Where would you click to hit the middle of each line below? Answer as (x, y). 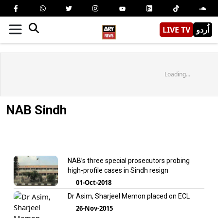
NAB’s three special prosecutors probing (128, 160)
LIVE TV (176, 29)
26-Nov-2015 (94, 208)
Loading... (177, 74)
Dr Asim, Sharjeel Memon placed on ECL (128, 196)
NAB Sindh (36, 110)
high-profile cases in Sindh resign (118, 170)
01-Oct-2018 (93, 182)
